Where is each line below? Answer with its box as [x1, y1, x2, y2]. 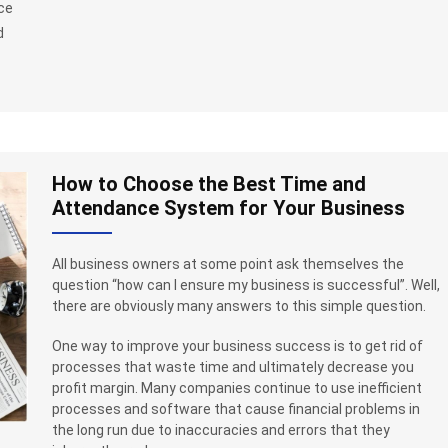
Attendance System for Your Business [52, 195, 405, 220]
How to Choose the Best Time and [52, 171, 366, 196]
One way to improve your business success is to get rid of [52, 338, 423, 355]
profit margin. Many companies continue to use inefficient [52, 380, 422, 397]
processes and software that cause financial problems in [52, 401, 420, 418]
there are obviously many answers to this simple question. [52, 297, 426, 314]
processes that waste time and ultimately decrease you [52, 359, 414, 376]
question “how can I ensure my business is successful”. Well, [52, 276, 440, 293]
